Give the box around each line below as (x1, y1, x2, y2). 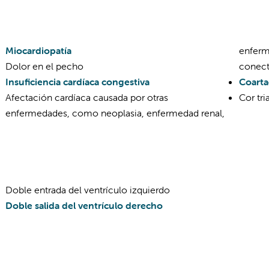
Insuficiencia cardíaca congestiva (5, 76, 150, 88)
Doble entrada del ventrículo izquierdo (5, 184, 170, 196)
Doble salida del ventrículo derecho (5, 199, 163, 211)
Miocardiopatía (5, 44, 71, 56)
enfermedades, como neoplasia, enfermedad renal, (5, 107, 225, 119)
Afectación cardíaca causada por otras (5, 91, 168, 103)
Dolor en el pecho (5, 60, 83, 72)
